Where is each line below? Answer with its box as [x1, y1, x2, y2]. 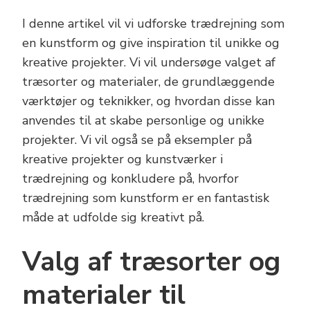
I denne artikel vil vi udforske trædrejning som [22, 15, 284, 32]
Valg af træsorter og [22, 244, 280, 280]
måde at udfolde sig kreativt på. [22, 209, 204, 226]
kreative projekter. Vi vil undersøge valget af [22, 54, 275, 71]
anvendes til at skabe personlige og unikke [22, 112, 264, 129]
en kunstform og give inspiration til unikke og [22, 35, 280, 51]
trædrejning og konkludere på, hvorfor [22, 170, 239, 187]
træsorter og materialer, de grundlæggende [22, 73, 275, 90]
